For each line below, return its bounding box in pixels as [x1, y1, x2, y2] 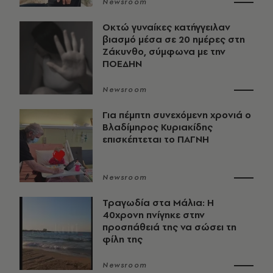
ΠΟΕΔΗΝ [102, 57, 142, 71]
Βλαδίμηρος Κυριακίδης [102, 121, 213, 134]
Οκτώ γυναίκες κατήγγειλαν [102, 21, 230, 34]
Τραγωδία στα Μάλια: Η [102, 196, 214, 210]
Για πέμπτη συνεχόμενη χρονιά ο [102, 108, 251, 122]
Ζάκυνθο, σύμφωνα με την [102, 45, 225, 58]
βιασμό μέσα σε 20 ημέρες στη [102, 33, 245, 46]
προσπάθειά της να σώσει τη [102, 221, 236, 234]
